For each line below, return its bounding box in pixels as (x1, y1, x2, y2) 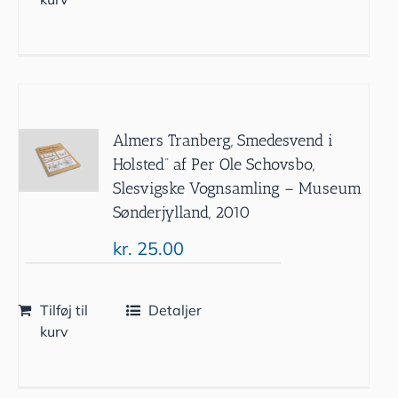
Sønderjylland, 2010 (113, 202, 251, 222)
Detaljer (148, 300, 203, 319)
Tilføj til (39, 300, 88, 319)
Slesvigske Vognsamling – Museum (113, 178, 362, 198)
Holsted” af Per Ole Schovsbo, (113, 154, 315, 174)
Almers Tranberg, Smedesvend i (113, 130, 334, 150)
